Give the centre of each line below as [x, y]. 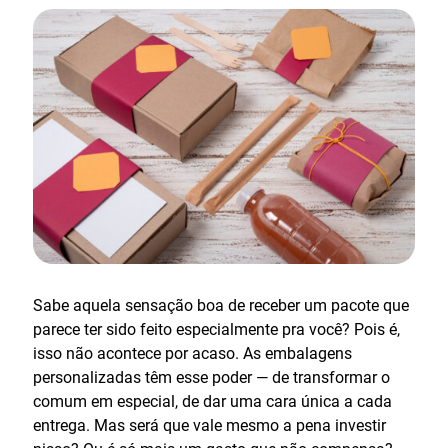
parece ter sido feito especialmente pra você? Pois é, [216, 329]
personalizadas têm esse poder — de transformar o [211, 377]
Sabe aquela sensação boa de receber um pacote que [221, 305]
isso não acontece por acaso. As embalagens [192, 353]
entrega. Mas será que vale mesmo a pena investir [209, 425]
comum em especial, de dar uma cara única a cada [212, 401]
